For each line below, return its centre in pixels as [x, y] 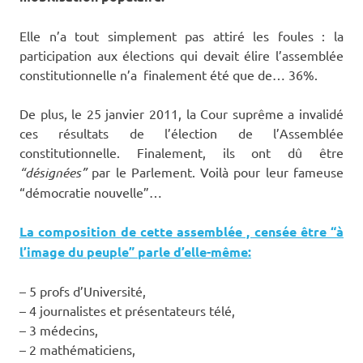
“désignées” [53, 172]
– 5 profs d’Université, [83, 290]
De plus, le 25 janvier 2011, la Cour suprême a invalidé [181, 113]
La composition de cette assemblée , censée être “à [181, 231]
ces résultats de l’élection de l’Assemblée [181, 132]
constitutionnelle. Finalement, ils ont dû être [181, 152]
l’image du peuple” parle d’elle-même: [135, 251]
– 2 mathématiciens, [77, 349]
